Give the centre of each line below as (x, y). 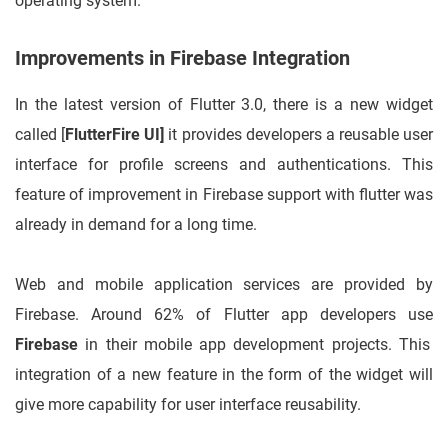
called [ (40, 135)
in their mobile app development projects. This (254, 345)
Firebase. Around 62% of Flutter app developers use (224, 315)
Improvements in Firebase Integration (182, 58)
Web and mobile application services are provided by (224, 285)
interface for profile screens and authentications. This (224, 165)
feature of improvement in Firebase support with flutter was (224, 195)
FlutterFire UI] (115, 135)
